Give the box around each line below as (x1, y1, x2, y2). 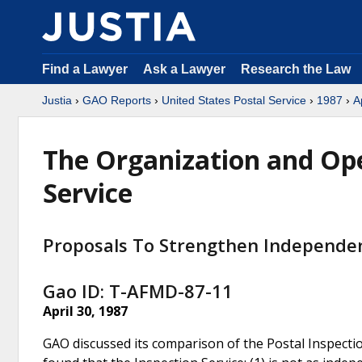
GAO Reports (82, 94, 151, 107)
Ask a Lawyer (143, 62, 229, 76)
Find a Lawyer (42, 62, 128, 76)
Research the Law (241, 62, 351, 76)
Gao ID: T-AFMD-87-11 (43, 278, 233, 303)
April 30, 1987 (43, 301, 128, 320)
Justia (42, 94, 72, 107)
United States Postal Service (162, 94, 306, 107)
